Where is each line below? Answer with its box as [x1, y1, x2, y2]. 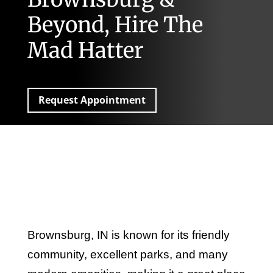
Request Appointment [38, 93, 146, 107]
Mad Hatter [27, 37, 144, 65]
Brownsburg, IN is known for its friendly [27, 228, 230, 241]
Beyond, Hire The [27, 12, 203, 39]
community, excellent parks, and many [27, 247, 228, 261]
